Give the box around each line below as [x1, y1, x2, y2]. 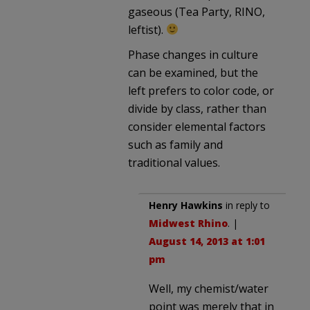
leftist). [128, 21, 166, 37]
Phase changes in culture [128, 46, 258, 62]
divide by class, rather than [128, 100, 266, 116]
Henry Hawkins [149, 198, 223, 212]
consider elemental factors [128, 118, 266, 134]
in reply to [223, 198, 270, 212]
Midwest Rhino [149, 216, 228, 230]
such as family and [128, 136, 223, 152]
